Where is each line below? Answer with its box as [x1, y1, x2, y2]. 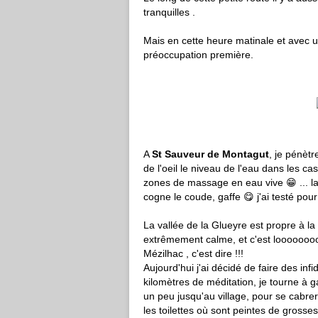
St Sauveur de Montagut [152, 148, 269, 160]
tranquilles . [143, 6, 195, 18]
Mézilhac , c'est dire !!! [143, 248, 243, 259]
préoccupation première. [143, 49, 253, 60]
